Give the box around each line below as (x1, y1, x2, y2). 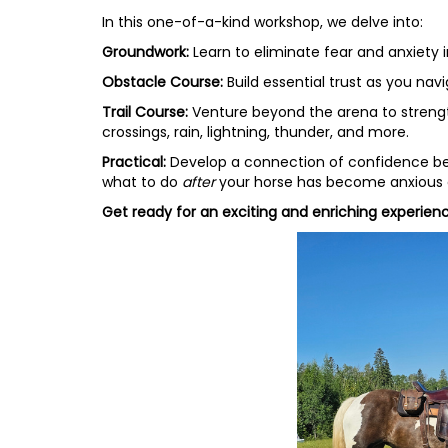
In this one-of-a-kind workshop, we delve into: (102, 12, 423, 33)
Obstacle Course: (102, 72, 223, 93)
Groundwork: (102, 42, 189, 63)
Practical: (102, 152, 166, 173)
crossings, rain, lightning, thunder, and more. (102, 122, 409, 143)
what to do (102, 172, 182, 193)
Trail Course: (102, 102, 188, 123)
